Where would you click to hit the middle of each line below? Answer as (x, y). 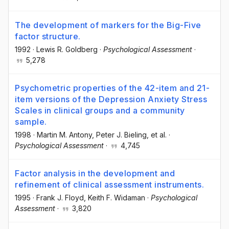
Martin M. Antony (64, 134)
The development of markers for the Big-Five (108, 25)
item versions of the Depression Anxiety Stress (111, 99)
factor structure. (48, 36)
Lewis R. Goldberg (67, 49)
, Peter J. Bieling (119, 134)
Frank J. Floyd (60, 197)
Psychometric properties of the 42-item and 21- (112, 88)
